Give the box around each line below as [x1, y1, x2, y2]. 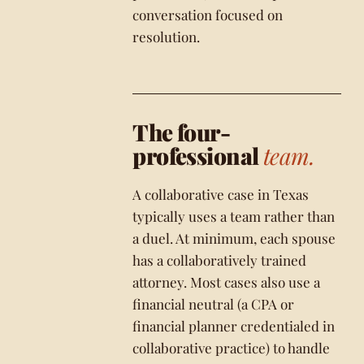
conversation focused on [132, 6, 284, 24]
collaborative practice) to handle [132, 339, 331, 357]
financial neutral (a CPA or [132, 295, 295, 313]
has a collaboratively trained [132, 251, 307, 269]
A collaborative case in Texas [132, 185, 310, 203]
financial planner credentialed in [132, 317, 336, 335]
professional [132, 141, 263, 171]
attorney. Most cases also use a [132, 273, 321, 291]
